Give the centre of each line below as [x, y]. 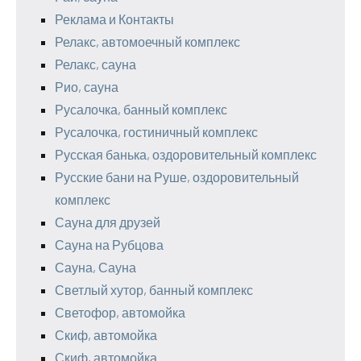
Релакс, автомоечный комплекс [147, 42]
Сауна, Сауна [95, 268]
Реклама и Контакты [114, 19]
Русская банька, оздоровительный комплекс [186, 155]
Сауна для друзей [108, 222]
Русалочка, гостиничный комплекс [156, 132]
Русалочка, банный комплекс [141, 110]
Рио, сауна [87, 87]
